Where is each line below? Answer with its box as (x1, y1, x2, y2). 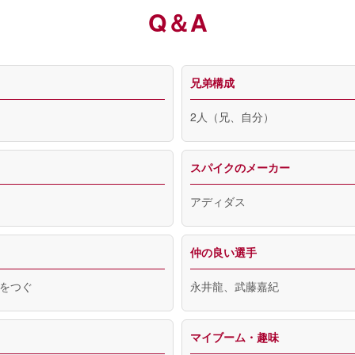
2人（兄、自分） (190, 109, 274, 124)
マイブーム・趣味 (190, 329, 279, 345)
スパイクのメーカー (190, 159, 290, 175)
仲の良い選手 (190, 244, 257, 260)
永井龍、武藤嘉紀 (190, 278, 279, 294)
